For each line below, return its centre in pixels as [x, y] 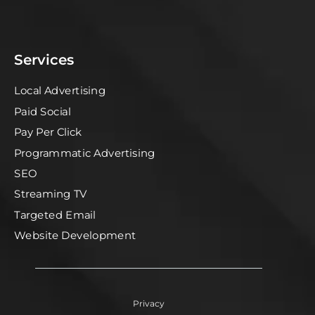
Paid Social [43, 111]
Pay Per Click [48, 132]
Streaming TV [51, 194]
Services [44, 60]
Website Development [75, 236]
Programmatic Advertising [85, 153]
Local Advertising [60, 91]
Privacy [149, 304]
